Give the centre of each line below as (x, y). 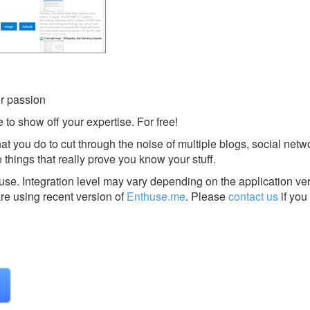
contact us (253, 196)
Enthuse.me (156, 196)
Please (208, 196)
